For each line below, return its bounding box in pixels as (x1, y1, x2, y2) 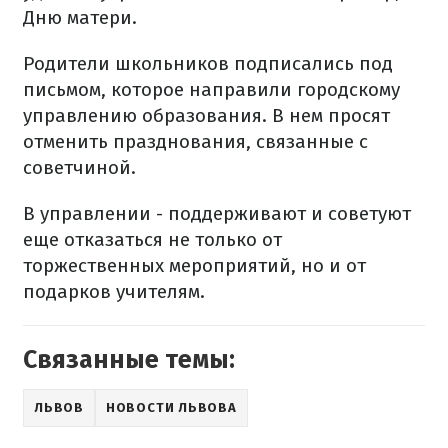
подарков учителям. (23, 280, 205, 304)
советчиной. (23, 156, 136, 180)
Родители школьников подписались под (23, 52, 393, 76)
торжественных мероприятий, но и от (23, 254, 366, 278)
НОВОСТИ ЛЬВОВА (105, 400, 237, 416)
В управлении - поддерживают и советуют (23, 202, 411, 226)
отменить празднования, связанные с (23, 130, 368, 154)
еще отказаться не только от (23, 228, 282, 252)
